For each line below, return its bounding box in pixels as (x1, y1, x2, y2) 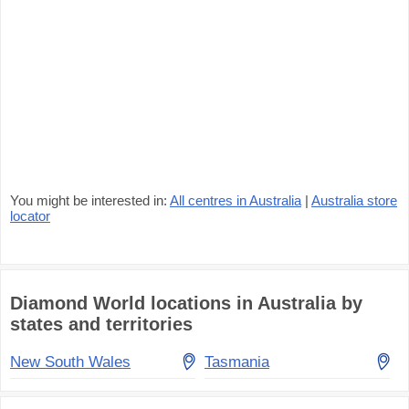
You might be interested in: (10, 193, 170, 208)
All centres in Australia (170, 193, 301, 208)
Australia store (311, 193, 397, 208)
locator (10, 208, 50, 224)
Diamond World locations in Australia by (10, 293, 362, 313)
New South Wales (10, 353, 131, 371)
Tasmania (204, 353, 269, 371)
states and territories (10, 314, 193, 334)
